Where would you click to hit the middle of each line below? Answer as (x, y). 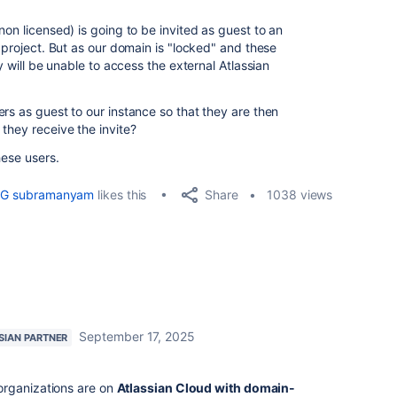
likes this (121, 195)
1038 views (300, 195)
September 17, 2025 (137, 336)
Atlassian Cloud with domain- (206, 388)
